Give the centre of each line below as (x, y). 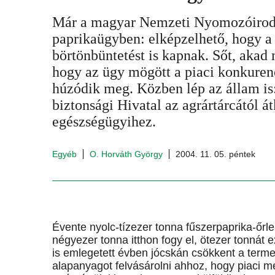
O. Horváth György (126, 154)
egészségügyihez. (104, 122)
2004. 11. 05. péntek (215, 154)
